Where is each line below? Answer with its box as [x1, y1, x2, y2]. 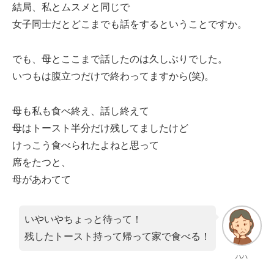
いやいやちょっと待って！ [24, 214, 142, 225]
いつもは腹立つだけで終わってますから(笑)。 [12, 70, 214, 81]
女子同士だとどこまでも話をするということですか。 [12, 18, 247, 29]
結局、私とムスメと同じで [12, 1, 130, 12]
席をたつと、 [12, 157, 71, 168]
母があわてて [12, 174, 71, 185]
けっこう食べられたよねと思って [12, 139, 159, 150]
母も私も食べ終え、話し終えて [12, 105, 149, 116]
